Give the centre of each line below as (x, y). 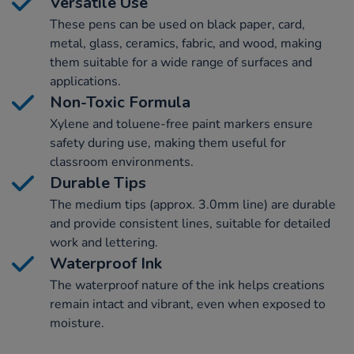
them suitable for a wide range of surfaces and (181, 62)
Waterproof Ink (106, 263)
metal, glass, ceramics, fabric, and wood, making (186, 43)
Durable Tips (98, 183)
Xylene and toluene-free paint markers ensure (181, 124)
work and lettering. (104, 242)
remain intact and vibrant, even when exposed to (188, 304)
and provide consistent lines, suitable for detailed (190, 223)
